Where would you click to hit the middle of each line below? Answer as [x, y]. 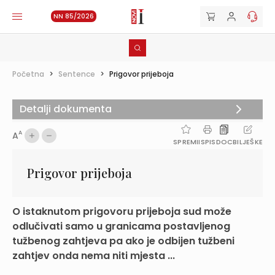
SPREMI [186, 142]
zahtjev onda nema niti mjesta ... [94, 256]
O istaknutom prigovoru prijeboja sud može [122, 211]
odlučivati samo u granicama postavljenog [121, 226]
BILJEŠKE [248, 142]
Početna [28, 74]
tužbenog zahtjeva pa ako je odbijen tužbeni [123, 241]
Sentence [77, 74]
